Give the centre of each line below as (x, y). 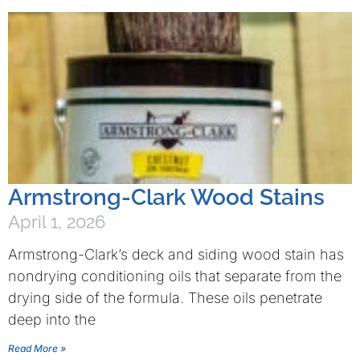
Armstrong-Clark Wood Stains (166, 197)
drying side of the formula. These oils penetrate (165, 298)
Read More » (37, 348)
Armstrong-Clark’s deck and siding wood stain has (176, 254)
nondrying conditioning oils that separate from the (175, 276)
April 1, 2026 (57, 222)
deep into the (52, 319)
